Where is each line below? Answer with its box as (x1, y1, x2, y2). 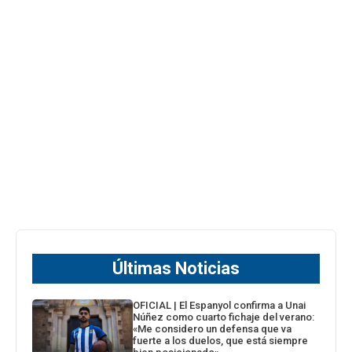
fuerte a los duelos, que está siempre (133, 334, 309, 346)
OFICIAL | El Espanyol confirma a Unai (133, 299, 306, 311)
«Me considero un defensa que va (133, 322, 292, 335)
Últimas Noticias (112, 258, 240, 278)
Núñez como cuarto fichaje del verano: (133, 310, 315, 323)
